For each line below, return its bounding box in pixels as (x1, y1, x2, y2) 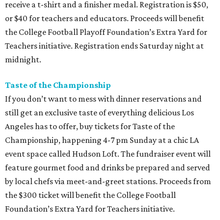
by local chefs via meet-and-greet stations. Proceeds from (5, 176, 211, 187)
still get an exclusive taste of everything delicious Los (5, 108, 194, 118)
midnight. (5, 55, 41, 65)
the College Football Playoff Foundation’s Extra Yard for (5, 27, 207, 37)
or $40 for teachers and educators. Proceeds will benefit (5, 13, 204, 24)
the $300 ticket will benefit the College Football (5, 190, 176, 200)
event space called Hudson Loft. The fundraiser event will (5, 149, 211, 159)
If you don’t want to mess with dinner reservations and (5, 94, 202, 104)
